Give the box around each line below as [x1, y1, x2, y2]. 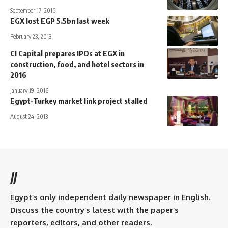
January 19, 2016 [10, 86, 48, 94]
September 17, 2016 [10, 6, 55, 14]
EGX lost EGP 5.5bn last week [10, 16, 109, 25]
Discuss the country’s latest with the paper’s [10, 205, 179, 215]
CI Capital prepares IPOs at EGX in [10, 48, 125, 58]
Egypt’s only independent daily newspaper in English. [10, 192, 210, 202]
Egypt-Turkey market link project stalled [10, 96, 148, 105]
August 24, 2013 [10, 112, 48, 120]
